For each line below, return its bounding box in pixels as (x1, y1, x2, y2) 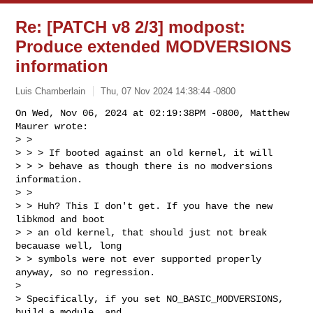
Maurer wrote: (15, 120, 89, 132)
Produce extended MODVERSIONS (15, 37, 292, 56)
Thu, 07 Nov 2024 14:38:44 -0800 (101, 85, 236, 96)
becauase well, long (15, 240, 122, 252)
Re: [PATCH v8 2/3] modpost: (15, 17, 246, 36)
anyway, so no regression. (15, 266, 156, 278)
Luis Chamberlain (15, 85, 86, 96)
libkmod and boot (15, 213, 105, 225)
